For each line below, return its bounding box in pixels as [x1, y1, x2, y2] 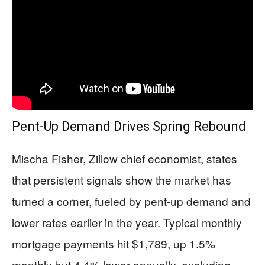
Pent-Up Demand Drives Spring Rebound [12, 118, 246, 134]
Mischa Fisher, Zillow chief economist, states [12, 150, 237, 166]
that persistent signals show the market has [12, 171, 231, 188]
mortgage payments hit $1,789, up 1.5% [12, 235, 215, 251]
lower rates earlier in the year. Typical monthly [12, 214, 242, 230]
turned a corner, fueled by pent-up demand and [12, 192, 251, 209]
